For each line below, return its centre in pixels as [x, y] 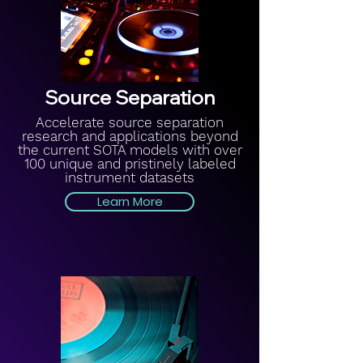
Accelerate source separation [130, 122]
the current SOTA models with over [130, 150]
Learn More [130, 201]
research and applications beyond [130, 136]
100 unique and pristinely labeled [130, 164]
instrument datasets [130, 177]
